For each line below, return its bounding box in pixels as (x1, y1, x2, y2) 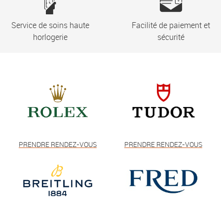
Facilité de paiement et (131, 20, 210, 31)
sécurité (157, 32, 184, 43)
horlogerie (33, 32, 68, 43)
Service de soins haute (11, 20, 89, 31)
